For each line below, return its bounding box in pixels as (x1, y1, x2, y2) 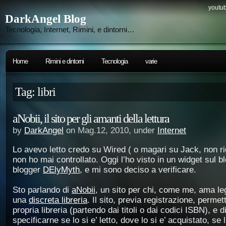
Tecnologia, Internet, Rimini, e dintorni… (5, 26, 135, 34)
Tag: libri (15, 85, 55, 98)
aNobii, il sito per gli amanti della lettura (13, 111, 169, 125)
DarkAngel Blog (5, 13, 86, 25)
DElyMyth (43, 165, 80, 175)
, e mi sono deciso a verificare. (80, 165, 196, 175)
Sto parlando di (13, 185, 72, 195)
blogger (13, 165, 43, 175)
